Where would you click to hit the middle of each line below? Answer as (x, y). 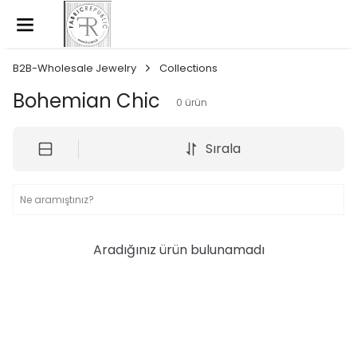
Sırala (223, 149)
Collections (188, 68)
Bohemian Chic (86, 101)
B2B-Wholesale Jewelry (75, 68)
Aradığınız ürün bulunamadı (178, 250)
